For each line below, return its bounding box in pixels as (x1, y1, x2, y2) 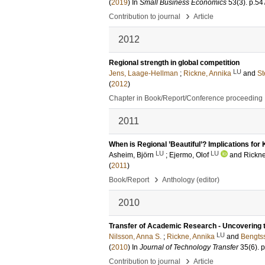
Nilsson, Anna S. (109, 232, 161, 241)
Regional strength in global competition (109, 59, 240, 67)
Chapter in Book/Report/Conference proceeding (109, 94, 263, 102)
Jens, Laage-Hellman (109, 69, 178, 77)
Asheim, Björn (109, 151, 154, 159)
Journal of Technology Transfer (140, 243, 238, 251)
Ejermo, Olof (169, 151, 209, 159)
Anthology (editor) (162, 176, 219, 184)
